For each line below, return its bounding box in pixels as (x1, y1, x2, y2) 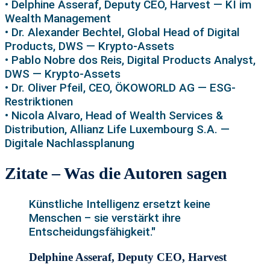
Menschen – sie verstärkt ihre (29, 211, 181, 225)
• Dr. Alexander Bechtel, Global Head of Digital (5, 25, 240, 39)
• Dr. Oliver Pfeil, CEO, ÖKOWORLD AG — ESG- (5, 80, 236, 95)
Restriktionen (5, 94, 73, 108)
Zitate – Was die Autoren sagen (5, 164, 227, 183)
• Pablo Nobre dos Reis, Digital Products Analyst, (5, 52, 256, 67)
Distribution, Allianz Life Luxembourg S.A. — (5, 122, 230, 136)
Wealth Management (5, 11, 111, 25)
